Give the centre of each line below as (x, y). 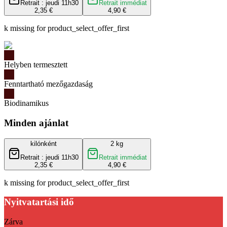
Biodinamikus (26, 103)
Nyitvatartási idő (39, 202)
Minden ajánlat (36, 123)
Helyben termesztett (36, 65)
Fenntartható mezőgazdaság (48, 84)
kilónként (43, 143)
